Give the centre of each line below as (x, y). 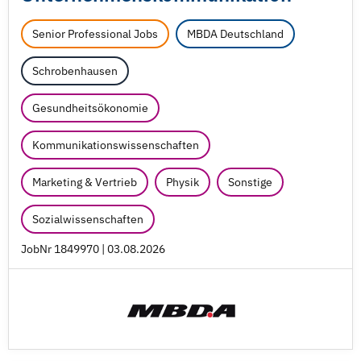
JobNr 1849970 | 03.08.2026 (93, 249)
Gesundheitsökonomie (90, 108)
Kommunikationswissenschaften (116, 145)
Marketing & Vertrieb (85, 182)
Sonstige (250, 182)
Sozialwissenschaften (88, 219)
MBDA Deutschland (235, 34)
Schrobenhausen (75, 71)
